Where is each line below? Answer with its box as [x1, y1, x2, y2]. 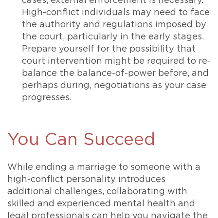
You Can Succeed [7, 131, 155, 149]
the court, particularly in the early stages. [22, 33, 204, 42]
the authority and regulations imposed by [22, 20, 206, 30]
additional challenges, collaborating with [7, 187, 187, 197]
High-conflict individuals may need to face [22, 8, 210, 18]
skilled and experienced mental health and [7, 200, 195, 209]
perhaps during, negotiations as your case [22, 81, 206, 91]
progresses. [22, 93, 72, 103]
